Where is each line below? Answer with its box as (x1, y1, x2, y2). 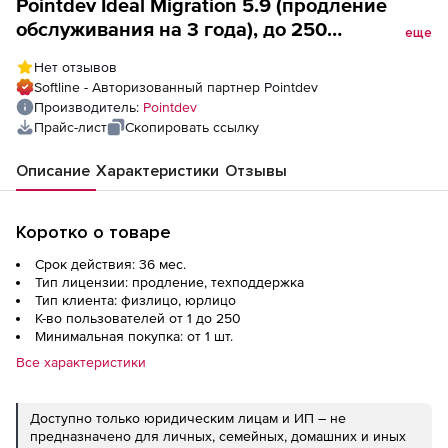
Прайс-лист (34, 119, 107, 135)
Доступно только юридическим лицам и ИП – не (30, 410, 346, 426)
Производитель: (34, 99, 143, 115)
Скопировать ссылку (125, 119, 259, 135)
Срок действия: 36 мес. (35, 256, 186, 272)
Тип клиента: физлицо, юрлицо (35, 292, 236, 308)
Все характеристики (16, 354, 146, 370)
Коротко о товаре (16, 221, 171, 243)
